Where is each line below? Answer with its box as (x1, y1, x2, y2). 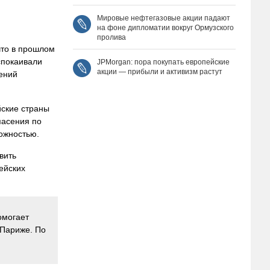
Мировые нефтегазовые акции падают (97, 14, 230, 22)
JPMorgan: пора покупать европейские (97, 58, 230, 66)
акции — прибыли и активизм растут (97, 67, 222, 76)
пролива (97, 33, 126, 42)
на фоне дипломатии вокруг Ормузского (97, 24, 234, 32)
